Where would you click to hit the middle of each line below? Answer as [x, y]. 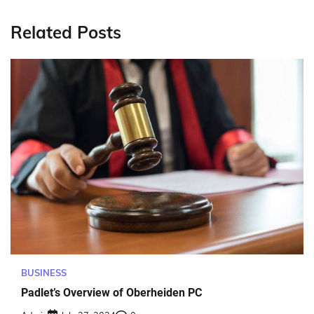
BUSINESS [44, 272]
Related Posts [66, 32]
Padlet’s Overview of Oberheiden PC [111, 292]
